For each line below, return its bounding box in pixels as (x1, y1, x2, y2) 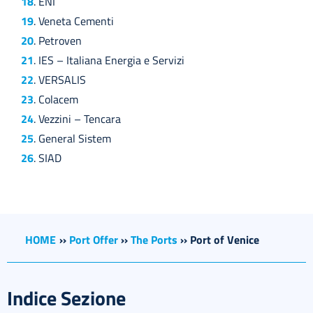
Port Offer (69, 231, 118, 248)
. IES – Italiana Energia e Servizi (34, 51, 184, 68)
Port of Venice (190, 231, 259, 248)
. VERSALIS (34, 71, 86, 88)
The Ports (131, 231, 177, 248)
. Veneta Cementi (34, 12, 114, 29)
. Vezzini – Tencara (34, 110, 121, 127)
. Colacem (34, 90, 78, 108)
